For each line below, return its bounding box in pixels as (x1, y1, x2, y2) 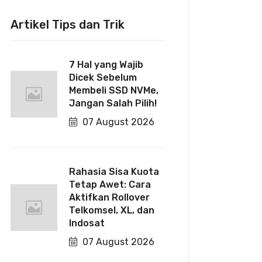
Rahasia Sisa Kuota (69, 166, 160, 177)
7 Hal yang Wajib (69, 59, 144, 70)
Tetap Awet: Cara (69, 179, 151, 190)
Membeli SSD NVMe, (69, 85, 159, 96)
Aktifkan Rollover (69, 192, 150, 203)
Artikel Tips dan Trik (11, 18, 125, 32)
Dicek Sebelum (69, 72, 137, 83)
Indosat (69, 218, 105, 229)
